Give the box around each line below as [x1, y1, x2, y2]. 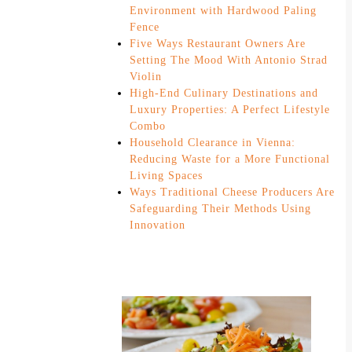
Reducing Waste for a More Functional [130, 152, 330, 165]
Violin [130, 70, 162, 82]
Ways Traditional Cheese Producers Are [130, 185, 335, 198]
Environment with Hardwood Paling [130, 4, 317, 16]
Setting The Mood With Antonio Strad [130, 53, 328, 66]
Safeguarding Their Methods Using [130, 202, 311, 214]
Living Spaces [130, 169, 203, 181]
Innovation [130, 218, 185, 231]
